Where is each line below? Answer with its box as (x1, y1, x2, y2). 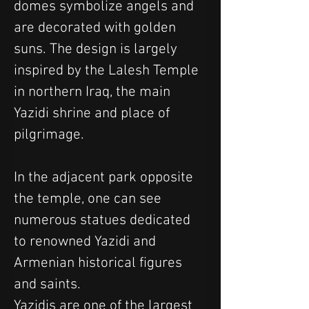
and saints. (14, 275, 81, 293)
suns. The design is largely (14, 40, 181, 58)
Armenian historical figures (14, 254, 186, 272)
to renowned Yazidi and (14, 232, 159, 250)
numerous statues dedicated (14, 211, 194, 229)
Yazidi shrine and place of (14, 104, 173, 122)
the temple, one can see (14, 190, 165, 208)
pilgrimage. (14, 126, 84, 143)
